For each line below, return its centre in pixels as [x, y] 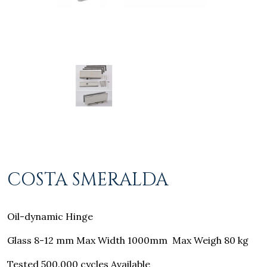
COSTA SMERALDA [88, 180]
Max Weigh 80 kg [210, 240]
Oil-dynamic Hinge [50, 217]
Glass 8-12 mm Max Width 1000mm [87, 240]
